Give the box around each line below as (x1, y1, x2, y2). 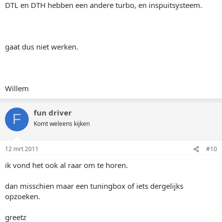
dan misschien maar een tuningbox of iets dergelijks (5, 181, 183, 191)
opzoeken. (5, 191, 40, 201)
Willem (5, 83, 29, 93)
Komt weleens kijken (34, 119, 90, 128)
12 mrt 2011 (5, 145, 39, 153)
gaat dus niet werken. (5, 41, 78, 52)
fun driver (34, 107, 72, 117)
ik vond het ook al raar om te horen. (5, 160, 128, 170)
